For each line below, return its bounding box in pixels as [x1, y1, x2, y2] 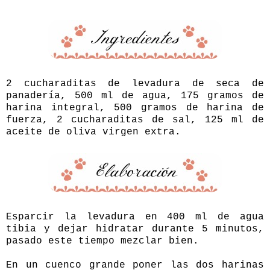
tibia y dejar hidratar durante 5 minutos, [6, 223, 264, 234]
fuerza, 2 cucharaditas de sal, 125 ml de [6, 114, 264, 125]
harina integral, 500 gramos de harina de [6, 102, 264, 113]
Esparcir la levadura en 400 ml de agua [6, 211, 264, 222]
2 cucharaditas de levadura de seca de [6, 78, 264, 89]
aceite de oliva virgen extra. [6, 126, 181, 137]
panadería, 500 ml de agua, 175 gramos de [6, 90, 264, 101]
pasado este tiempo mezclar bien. [6, 235, 199, 246]
